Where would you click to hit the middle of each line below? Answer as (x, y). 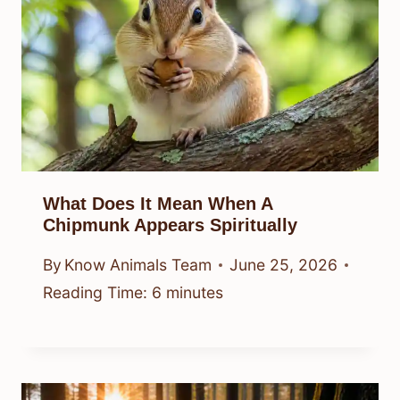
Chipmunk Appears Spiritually (170, 225)
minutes (195, 293)
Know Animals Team (138, 265)
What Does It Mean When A (158, 203)
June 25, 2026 (284, 265)
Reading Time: (95, 293)
